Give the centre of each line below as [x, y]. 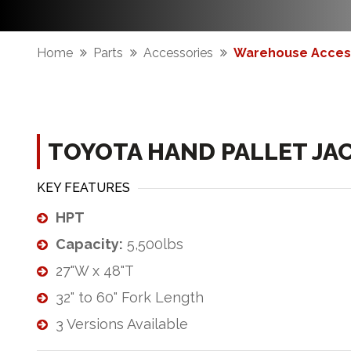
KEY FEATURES [83, 188]
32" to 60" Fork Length [130, 297]
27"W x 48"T [95, 271]
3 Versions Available [122, 324]
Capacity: [89, 244]
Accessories [178, 53]
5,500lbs [153, 244]
